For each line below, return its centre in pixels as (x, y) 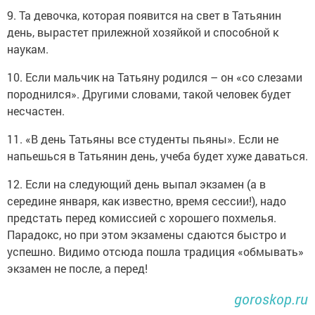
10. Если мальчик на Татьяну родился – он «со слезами (155, 77)
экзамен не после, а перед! (77, 269)
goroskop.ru (271, 299)
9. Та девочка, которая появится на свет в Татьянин (144, 15)
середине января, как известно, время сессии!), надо (147, 201)
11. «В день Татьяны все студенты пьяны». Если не (143, 139)
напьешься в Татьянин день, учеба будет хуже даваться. (157, 156)
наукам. (28, 49)
